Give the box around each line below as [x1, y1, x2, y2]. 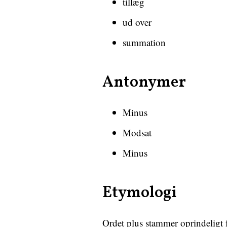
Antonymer [102, 71, 186, 94]
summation [123, 36, 166, 49]
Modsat [123, 126, 152, 139]
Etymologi [102, 182, 177, 204]
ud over [123, 16, 152, 28]
